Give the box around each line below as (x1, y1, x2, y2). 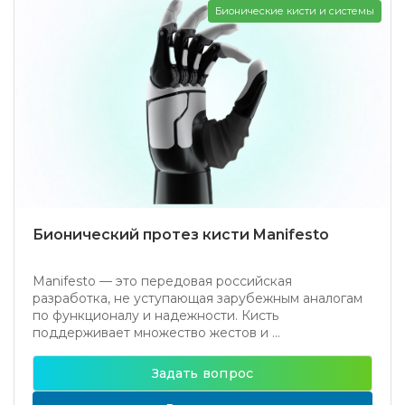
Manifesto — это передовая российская (33, 273, 292, 289)
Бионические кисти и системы (215, 5, 374, 17)
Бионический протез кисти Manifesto (33, 226, 329, 243)
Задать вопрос (151, 365, 254, 381)
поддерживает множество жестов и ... (33, 325, 280, 341)
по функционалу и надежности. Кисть (33, 307, 278, 324)
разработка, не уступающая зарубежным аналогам (33, 290, 363, 306)
